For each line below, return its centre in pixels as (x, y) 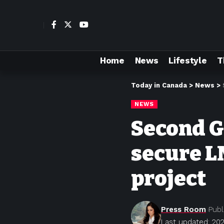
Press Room (183, 209)
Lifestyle (188, 60)
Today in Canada (159, 85)
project (168, 178)
